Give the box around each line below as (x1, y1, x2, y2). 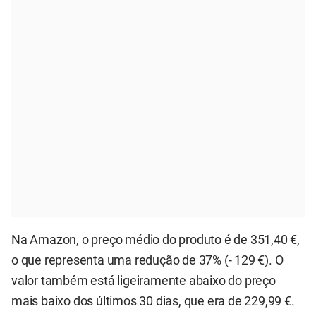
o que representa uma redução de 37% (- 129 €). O (11, 253, 284, 267)
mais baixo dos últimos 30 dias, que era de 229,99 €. (11, 293, 295, 308)
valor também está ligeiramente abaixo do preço (11, 273, 276, 288)
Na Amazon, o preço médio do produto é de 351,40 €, (11, 232, 300, 247)
